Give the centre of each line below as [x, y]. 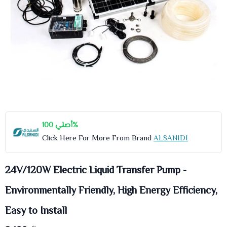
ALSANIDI [171, 139]
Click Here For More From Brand [98, 139]
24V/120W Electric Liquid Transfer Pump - [96, 171]
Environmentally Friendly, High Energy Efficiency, [111, 191]
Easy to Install [36, 212]
